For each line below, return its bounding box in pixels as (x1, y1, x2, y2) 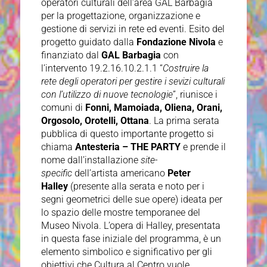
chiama (41, 141, 75, 153)
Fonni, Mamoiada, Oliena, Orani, (85, 102, 222, 114)
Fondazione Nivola (136, 36, 216, 48)
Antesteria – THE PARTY (74, 141, 181, 153)
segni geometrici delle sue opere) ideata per (41, 194, 222, 206)
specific (41, 167, 72, 179)
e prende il (180, 141, 226, 153)
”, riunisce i (172, 89, 218, 101)
